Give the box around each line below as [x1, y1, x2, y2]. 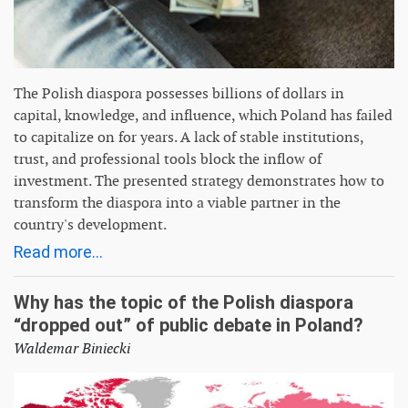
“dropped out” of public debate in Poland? [14, 313, 363, 336]
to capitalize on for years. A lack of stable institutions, [14, 127, 363, 147]
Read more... [14, 242, 103, 261]
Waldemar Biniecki [14, 338, 130, 358]
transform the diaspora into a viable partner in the [14, 192, 341, 212]
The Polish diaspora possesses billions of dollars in [14, 83, 344, 103]
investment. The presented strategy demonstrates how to [14, 170, 384, 190]
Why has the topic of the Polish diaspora [14, 291, 353, 313]
